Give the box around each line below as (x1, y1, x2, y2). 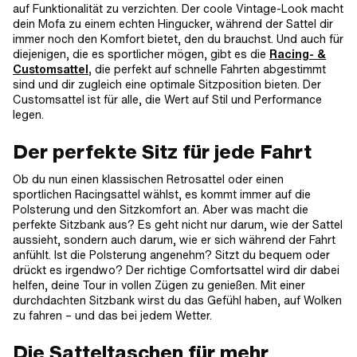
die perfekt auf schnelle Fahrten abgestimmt (92, 61, 326, 78)
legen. (13, 107, 44, 124)
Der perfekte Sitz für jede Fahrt (13, 139, 312, 166)
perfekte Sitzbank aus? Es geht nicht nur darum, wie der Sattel (13, 217, 343, 233)
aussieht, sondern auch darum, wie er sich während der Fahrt (13, 232, 335, 249)
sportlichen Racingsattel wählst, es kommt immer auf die (13, 186, 311, 203)
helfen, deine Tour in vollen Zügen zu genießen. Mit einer (13, 277, 305, 294)
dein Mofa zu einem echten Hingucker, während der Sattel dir (13, 16, 333, 33)
